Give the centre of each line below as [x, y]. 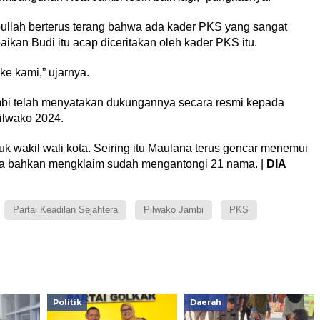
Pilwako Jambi [173, 209]
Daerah [205, 302]
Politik [67, 302]
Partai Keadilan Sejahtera [65, 209]
